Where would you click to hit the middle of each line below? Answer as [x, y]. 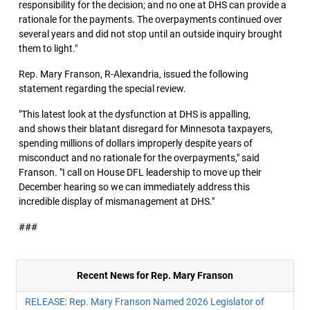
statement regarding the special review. [102, 89]
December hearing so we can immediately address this [134, 187]
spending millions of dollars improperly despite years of [136, 144]
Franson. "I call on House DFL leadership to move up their [140, 173]
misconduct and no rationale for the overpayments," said [139, 158]
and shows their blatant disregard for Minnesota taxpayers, [146, 129]
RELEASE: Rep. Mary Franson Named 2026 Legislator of [145, 302]
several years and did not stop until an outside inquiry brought [151, 34]
